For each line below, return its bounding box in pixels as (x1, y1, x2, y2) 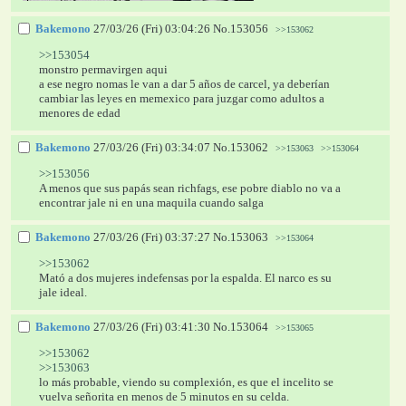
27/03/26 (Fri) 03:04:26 (92, 22, 210, 36)
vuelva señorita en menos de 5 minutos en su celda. (39, 390, 290, 404)
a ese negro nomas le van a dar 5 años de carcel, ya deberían (39, 77, 331, 92)
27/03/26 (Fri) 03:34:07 (92, 140, 210, 155)
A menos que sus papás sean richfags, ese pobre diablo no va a (39, 181, 342, 196)
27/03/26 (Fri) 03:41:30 (92, 320, 210, 334)
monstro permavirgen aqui (39, 63, 169, 77)
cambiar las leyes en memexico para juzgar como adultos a (39, 92, 325, 106)
